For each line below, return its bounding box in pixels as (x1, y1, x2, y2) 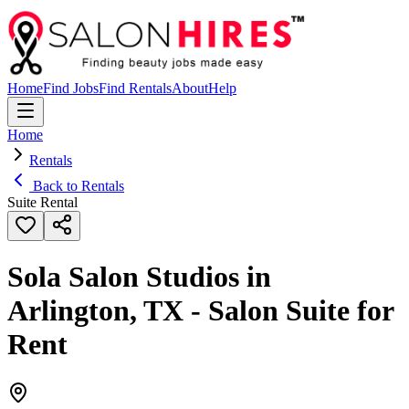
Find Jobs (43, 80, 99, 96)
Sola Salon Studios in (7, 260, 271, 294)
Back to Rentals (29, 178, 124, 194)
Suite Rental (7, 194, 78, 210)
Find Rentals (99, 80, 172, 96)
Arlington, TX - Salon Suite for (7, 294, 393, 328)
